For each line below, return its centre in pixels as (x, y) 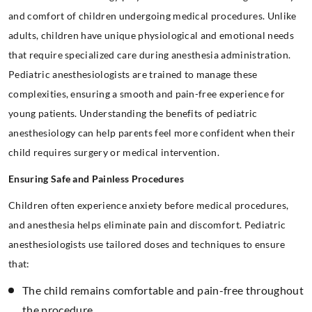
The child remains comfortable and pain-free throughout (163, 290)
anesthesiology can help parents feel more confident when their (152, 132)
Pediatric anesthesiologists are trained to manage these (133, 74)
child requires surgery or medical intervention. (114, 152)
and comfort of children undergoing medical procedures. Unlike (153, 15)
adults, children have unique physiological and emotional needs (151, 35)
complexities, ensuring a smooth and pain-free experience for (147, 93)
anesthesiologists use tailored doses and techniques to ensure (147, 244)
